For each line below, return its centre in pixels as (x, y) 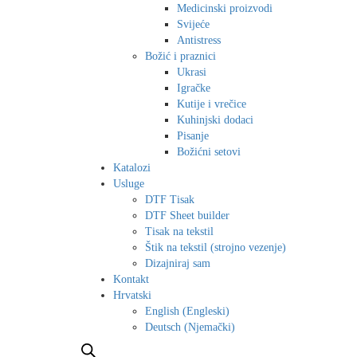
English (162, 311)
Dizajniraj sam (178, 263)
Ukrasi (192, 72)
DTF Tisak (170, 199)
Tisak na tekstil (179, 231)
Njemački (210, 327)
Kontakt (131, 279)
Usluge (129, 183)
